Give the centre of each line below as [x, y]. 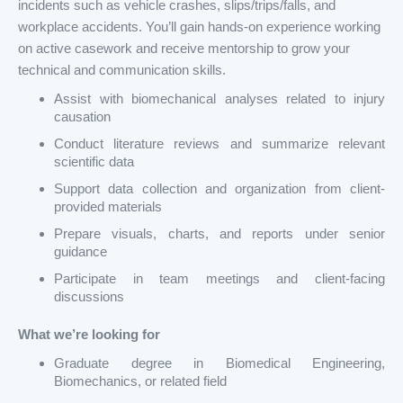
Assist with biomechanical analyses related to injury [219, 99]
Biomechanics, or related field [140, 381]
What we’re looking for [89, 334]
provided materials [108, 206]
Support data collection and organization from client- [219, 188]
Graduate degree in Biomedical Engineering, [219, 363]
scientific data [94, 161]
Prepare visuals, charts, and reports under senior [219, 233]
